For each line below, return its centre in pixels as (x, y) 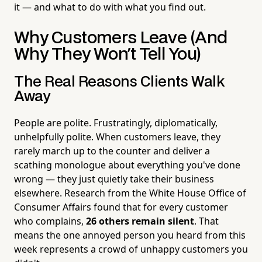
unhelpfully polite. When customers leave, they (117, 137)
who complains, (50, 221)
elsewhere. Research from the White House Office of (130, 193)
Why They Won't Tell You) (108, 54)
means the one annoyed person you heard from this (130, 235)
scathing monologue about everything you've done (127, 165)
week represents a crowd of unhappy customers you (131, 249)
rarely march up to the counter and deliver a (112, 151)
